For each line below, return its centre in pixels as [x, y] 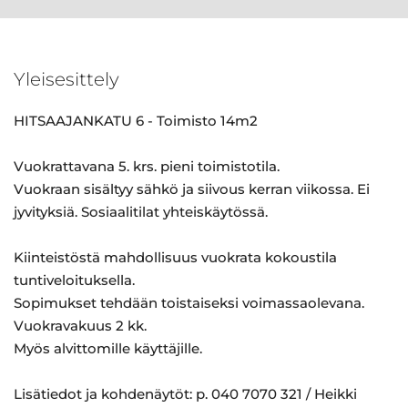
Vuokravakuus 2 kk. [80, 326]
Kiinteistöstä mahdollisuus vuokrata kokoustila [175, 257]
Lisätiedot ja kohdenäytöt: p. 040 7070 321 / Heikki [185, 394]
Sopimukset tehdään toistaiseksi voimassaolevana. [189, 303]
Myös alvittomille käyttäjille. [108, 348]
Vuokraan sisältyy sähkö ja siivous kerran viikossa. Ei [192, 189]
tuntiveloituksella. [74, 280]
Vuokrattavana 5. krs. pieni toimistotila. [147, 166]
